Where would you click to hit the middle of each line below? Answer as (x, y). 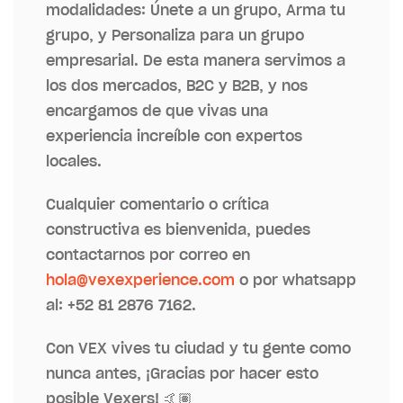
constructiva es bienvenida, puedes (178, 230)
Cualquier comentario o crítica (157, 205)
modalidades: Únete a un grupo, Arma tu (196, 10)
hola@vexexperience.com (140, 280)
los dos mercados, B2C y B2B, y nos (177, 86)
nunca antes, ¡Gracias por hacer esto (182, 374)
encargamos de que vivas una (157, 111)
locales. (74, 161)
